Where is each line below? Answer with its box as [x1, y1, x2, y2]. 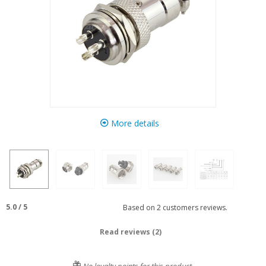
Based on [119, 202, 157, 213]
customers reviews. [160, 202, 227, 213]
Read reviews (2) [100, 227, 161, 237]
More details [108, 118, 159, 129]
